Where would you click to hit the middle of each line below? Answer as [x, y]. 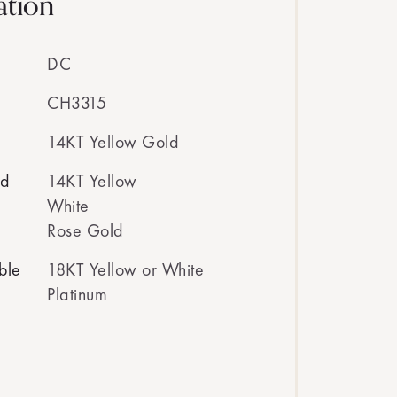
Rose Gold [86, 230]
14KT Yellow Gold [113, 142]
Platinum [77, 294]
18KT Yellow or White [125, 269]
